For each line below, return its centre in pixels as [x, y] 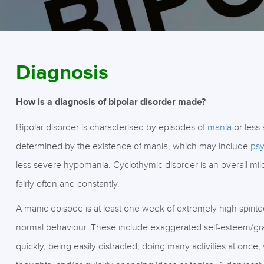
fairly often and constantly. [69, 184]
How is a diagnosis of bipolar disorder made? [110, 102]
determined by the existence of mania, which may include [133, 146]
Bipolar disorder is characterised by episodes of [111, 127]
